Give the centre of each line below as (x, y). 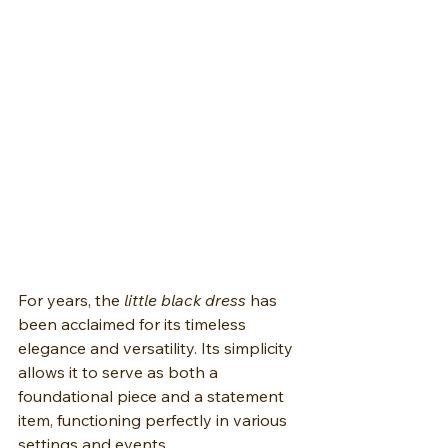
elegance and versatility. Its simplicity (157, 348)
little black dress (185, 300)
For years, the (71, 300)
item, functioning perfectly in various (154, 420)
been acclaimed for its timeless (134, 324)
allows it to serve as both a (120, 372)
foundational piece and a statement (153, 396)
